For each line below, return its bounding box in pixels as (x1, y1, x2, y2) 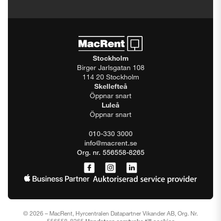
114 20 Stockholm (82, 73, 139, 81)
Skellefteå (94, 82, 127, 91)
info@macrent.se (84, 139, 137, 147)
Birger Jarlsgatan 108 (76, 63, 145, 72)
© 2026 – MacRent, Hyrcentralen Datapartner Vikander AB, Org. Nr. (23, 209, 198, 218)
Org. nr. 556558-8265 (76, 148, 145, 157)
